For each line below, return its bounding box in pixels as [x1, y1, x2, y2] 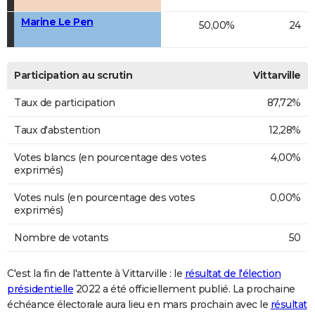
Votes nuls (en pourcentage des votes [14, 191, 195, 205]
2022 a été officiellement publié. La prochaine [73, 283, 295, 296]
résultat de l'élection [184, 267, 281, 281]
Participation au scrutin [14, 69, 132, 82]
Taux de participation [14, 96, 115, 110]
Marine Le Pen [21, 15, 94, 29]
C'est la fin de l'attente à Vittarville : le [7, 267, 185, 281]
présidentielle [7, 283, 73, 296]
